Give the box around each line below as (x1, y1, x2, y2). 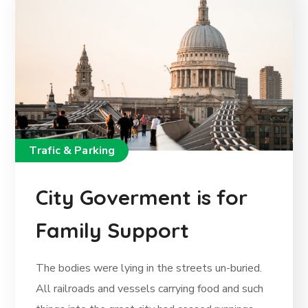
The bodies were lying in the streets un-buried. (36, 261, 263, 276)
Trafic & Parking (29, 143, 115, 159)
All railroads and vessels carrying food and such (36, 281, 264, 297)
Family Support (36, 217, 190, 244)
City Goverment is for (36, 184, 248, 211)
